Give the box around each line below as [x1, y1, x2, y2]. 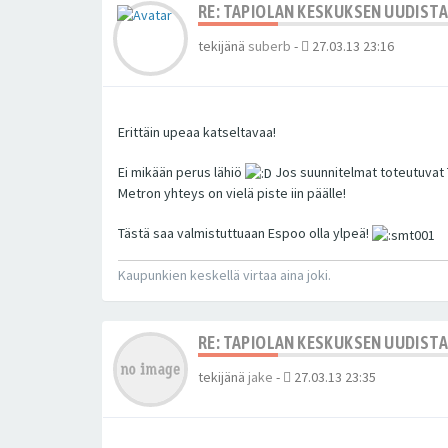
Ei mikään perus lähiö [118, 162, 245, 181]
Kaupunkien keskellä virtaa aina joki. [118, 265, 331, 284]
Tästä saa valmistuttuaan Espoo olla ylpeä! [118, 224, 372, 243]
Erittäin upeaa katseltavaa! [118, 122, 276, 141]
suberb [248, 36, 291, 55]
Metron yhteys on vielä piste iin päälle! [118, 184, 346, 203]
